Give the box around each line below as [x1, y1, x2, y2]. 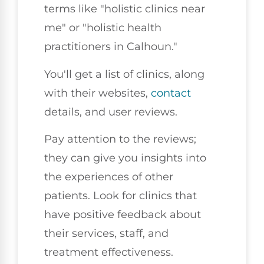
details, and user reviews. [44, 105, 177, 118]
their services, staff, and [44, 226, 169, 240]
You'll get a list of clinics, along [44, 67, 204, 81]
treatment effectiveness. [44, 245, 173, 259]
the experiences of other [44, 170, 173, 183]
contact [151, 86, 191, 100]
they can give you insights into [44, 151, 206, 164]
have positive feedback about [44, 207, 201, 221]
